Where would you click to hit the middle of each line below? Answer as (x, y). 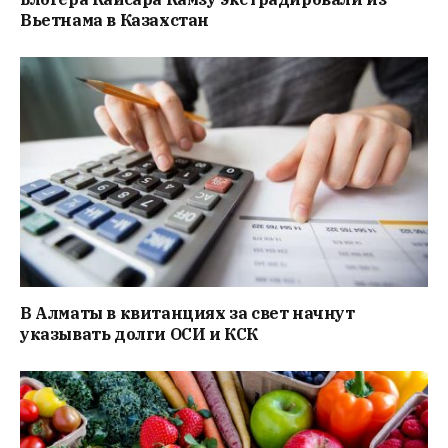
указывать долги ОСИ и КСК (139, 333)
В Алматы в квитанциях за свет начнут (187, 312)
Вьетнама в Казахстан (114, 20)
